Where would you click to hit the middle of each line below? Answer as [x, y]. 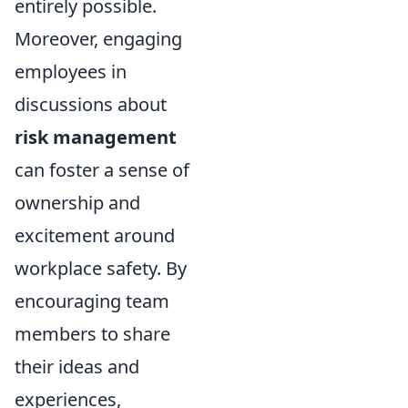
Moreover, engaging [98, 39]
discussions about [91, 104]
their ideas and [77, 367]
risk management [96, 137]
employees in [71, 71]
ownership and [77, 203]
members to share [92, 334]
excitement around [95, 235]
